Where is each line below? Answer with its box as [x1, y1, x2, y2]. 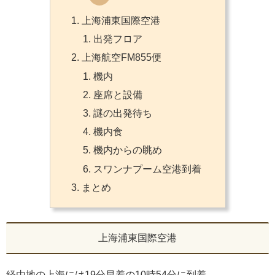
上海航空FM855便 [81, 52, 161, 63]
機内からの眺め [93, 145, 162, 156]
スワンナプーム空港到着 [93, 163, 201, 174]
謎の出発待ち [93, 108, 152, 119]
